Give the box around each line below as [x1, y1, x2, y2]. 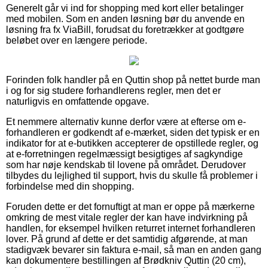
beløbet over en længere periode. [6, 35, 147, 45]
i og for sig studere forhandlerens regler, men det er [6, 85, 221, 96]
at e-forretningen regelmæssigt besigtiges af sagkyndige [6, 148, 243, 159]
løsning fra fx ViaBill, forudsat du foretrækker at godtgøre [6, 24, 244, 35]
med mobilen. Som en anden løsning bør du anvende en [6, 13, 245, 24]
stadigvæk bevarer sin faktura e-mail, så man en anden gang [6, 244, 261, 255]
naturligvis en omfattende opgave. [6, 96, 149, 106]
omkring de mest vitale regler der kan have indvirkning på [6, 212, 248, 223]
